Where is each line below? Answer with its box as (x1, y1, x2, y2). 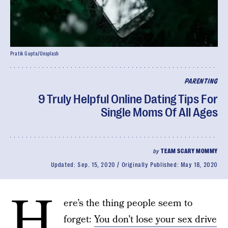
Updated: (50, 161, 77, 168)
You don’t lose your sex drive (94, 213, 217, 226)
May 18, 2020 (180, 161, 218, 168)
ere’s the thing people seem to (64, 196, 192, 210)
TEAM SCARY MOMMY (161, 148, 218, 155)
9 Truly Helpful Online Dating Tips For (38, 92, 218, 106)
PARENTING (184, 78, 218, 85)
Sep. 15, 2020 (77, 161, 116, 168)
